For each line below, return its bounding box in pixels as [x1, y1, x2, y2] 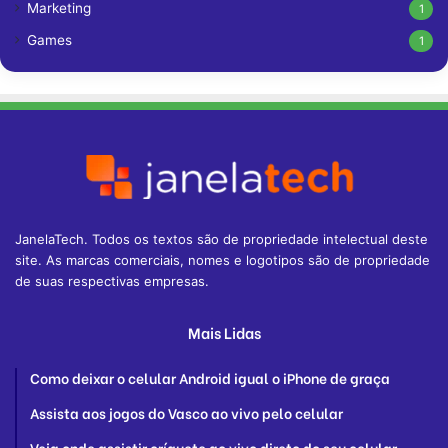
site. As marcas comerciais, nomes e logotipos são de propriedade [15, 252, 430, 268]
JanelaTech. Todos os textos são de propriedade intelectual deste [15, 231, 428, 247]
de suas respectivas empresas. [15, 273, 209, 289]
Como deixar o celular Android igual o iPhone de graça [30, 367, 390, 388]
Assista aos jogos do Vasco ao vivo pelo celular [30, 402, 343, 423]
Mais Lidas [187, 321, 261, 343]
